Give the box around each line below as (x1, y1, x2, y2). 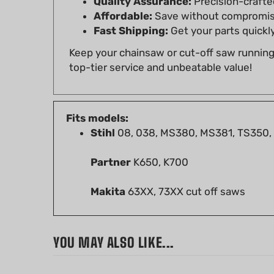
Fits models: (66, 94, 128, 106)
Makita (91, 168, 125, 180)
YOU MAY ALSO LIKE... (53, 217, 174, 233)
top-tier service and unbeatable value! (69, 43, 252, 56)
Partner (91, 138, 131, 150)
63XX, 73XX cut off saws (125, 168, 245, 180)
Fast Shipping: (94, 7, 168, 19)
